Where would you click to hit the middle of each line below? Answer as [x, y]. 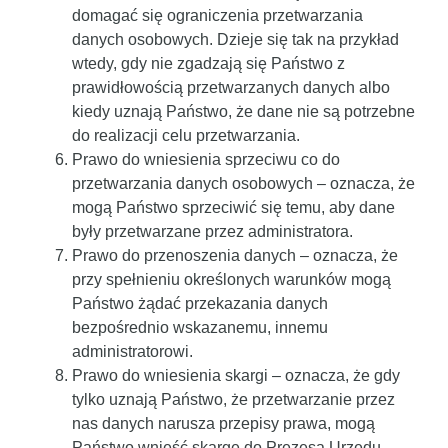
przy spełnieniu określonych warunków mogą [231, 279]
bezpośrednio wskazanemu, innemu [200, 327]
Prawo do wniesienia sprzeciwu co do [206, 159]
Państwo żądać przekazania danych [200, 303]
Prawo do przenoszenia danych [184, 255]
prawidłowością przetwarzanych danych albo [231, 87]
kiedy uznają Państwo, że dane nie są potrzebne [243, 111]
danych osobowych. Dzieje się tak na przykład [235, 39]
